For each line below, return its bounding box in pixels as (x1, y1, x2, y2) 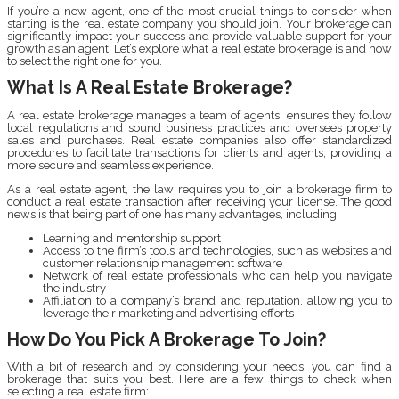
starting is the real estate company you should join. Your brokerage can (7, 17, 392, 31)
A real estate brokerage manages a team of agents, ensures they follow (7, 108, 392, 122)
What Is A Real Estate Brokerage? (7, 77, 292, 99)
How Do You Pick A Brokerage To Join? (7, 329, 326, 350)
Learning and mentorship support (43, 231, 221, 245)
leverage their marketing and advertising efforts (43, 305, 294, 320)
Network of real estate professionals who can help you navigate (43, 268, 392, 282)
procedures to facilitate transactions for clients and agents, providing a (7, 145, 392, 159)
